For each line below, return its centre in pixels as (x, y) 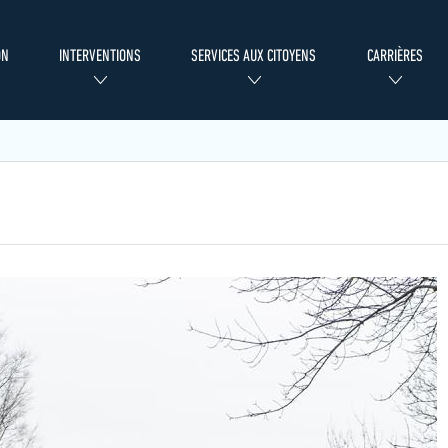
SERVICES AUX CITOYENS (254, 56)
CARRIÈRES (394, 56)
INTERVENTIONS (100, 56)
